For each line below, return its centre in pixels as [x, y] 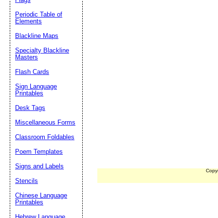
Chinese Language [41, 195]
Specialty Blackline [42, 50]
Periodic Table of [39, 14]
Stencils [27, 181]
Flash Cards [32, 72]
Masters [27, 57]
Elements [28, 21]
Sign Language [36, 86]
